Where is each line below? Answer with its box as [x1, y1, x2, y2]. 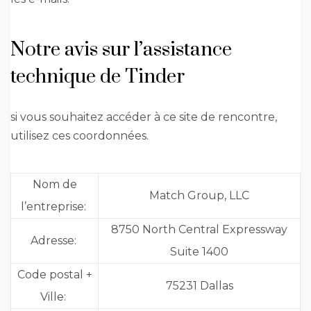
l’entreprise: [20, 200, 86, 214]
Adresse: [30, 234, 76, 248]
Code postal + [17, 268, 92, 282]
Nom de [32, 178, 77, 192]
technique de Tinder [10, 65, 185, 90]
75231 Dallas [165, 279, 233, 293]
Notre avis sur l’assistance [10, 37, 232, 62]
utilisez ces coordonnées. [10, 129, 149, 143]
